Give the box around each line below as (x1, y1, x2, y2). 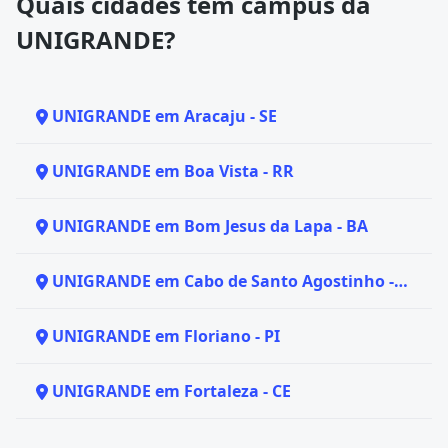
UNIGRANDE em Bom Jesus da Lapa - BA (52, 215, 368, 237)
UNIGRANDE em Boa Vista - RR (52, 160, 294, 182)
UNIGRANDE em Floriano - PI (52, 325, 280, 347)
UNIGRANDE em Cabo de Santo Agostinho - (52, 270, 394, 292)
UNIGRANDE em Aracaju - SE (52, 105, 277, 127)
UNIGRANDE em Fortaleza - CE (52, 380, 291, 402)
